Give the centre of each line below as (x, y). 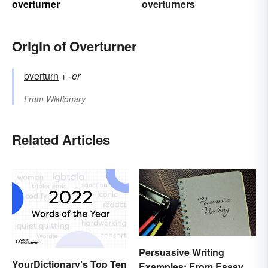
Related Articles (61, 140)
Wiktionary (66, 99)
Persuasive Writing (182, 252)
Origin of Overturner (74, 46)
